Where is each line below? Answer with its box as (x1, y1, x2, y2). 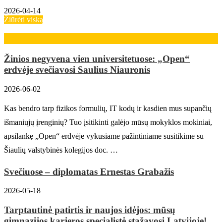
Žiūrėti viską (4, 15, 43, 24)
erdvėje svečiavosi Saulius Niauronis (4, 64, 150, 75)
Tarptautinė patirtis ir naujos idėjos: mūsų (4, 204, 175, 215)
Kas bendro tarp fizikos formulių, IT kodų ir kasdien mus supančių (4, 104, 212, 112)
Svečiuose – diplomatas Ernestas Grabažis (4, 166, 174, 177)
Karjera (4, 33, 36, 44)
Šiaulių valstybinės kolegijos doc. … (4, 145, 118, 154)
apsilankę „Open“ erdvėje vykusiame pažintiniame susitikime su (4, 131, 204, 140)
